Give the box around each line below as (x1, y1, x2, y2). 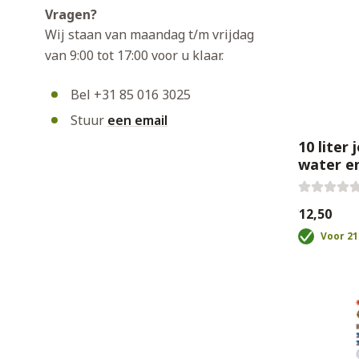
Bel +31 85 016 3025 (71, 86, 191, 103)
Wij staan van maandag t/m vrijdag (45, 26, 254, 43)
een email (107, 111, 167, 129)
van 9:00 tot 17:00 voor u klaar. (45, 46, 224, 64)
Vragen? (45, 6, 97, 23)
